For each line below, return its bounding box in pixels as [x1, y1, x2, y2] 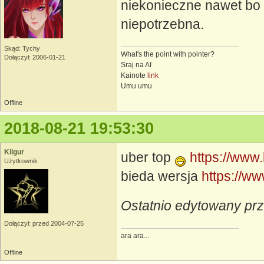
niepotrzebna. [121, 17, 204, 32]
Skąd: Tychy [4, 45, 40, 52]
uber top [121, 150, 174, 165]
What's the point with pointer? [121, 50, 214, 58]
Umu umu [121, 82, 152, 90]
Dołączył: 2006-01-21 [4, 54, 65, 61]
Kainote [121, 71, 147, 80]
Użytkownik [4, 157, 38, 165]
